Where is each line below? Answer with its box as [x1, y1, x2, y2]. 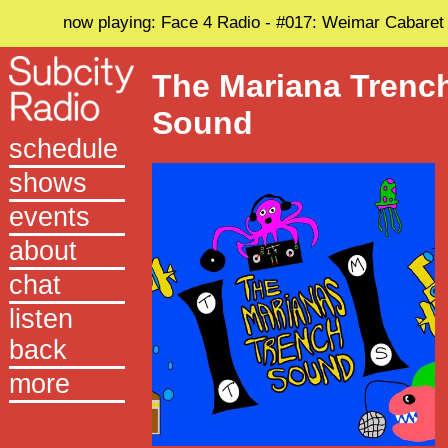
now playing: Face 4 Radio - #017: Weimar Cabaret [62, 13, 444, 33]
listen [8, 304, 73, 335]
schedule [8, 134, 118, 165]
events [8, 202, 90, 233]
